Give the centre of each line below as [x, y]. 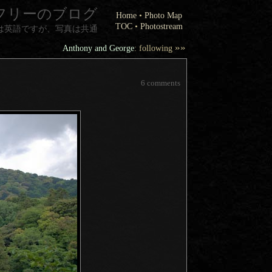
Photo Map [163, 15]
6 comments [161, 83]
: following [155, 48]
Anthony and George [98, 48]
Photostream [161, 26]
